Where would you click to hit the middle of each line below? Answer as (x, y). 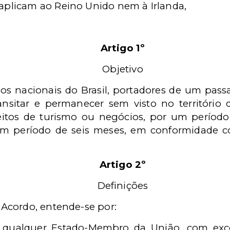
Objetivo (123, 69)
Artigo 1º (123, 48)
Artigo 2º (123, 165)
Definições (123, 186)
